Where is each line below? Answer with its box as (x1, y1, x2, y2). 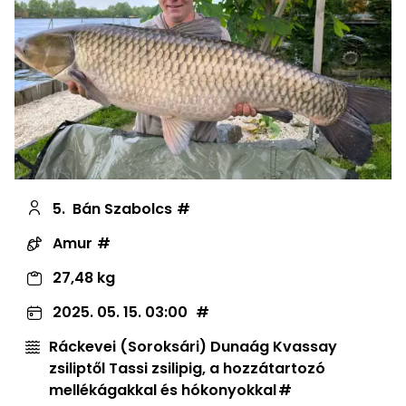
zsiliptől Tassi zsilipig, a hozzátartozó (49, 357, 325, 379)
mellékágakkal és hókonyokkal (49, 379, 276, 401)
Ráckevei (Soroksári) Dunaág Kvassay (49, 335, 337, 357)
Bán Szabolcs (72, 198, 172, 219)
